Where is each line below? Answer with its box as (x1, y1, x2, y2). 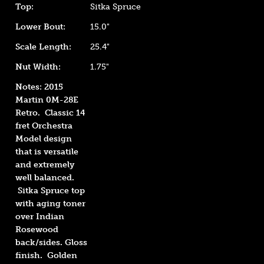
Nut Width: (15, 62, 61, 72)
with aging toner (15, 199, 85, 209)
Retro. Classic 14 (15, 108, 85, 118)
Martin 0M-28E (15, 95, 78, 105)
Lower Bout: (15, 22, 65, 32)
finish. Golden (15, 250, 77, 260)
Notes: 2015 (15, 82, 63, 92)
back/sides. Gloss (15, 237, 87, 247)
